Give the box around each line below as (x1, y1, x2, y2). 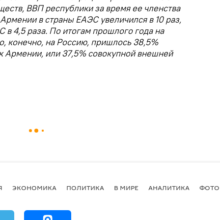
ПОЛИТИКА (66, 183, 104, 192)
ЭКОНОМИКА (12, 183, 56, 192)
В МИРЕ (114, 183, 138, 192)
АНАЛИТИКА (148, 183, 190, 192)
